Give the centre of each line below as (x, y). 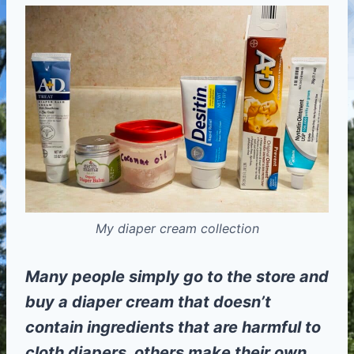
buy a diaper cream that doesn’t (148, 301)
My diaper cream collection (177, 228)
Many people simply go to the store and (177, 276)
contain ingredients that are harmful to (173, 327)
